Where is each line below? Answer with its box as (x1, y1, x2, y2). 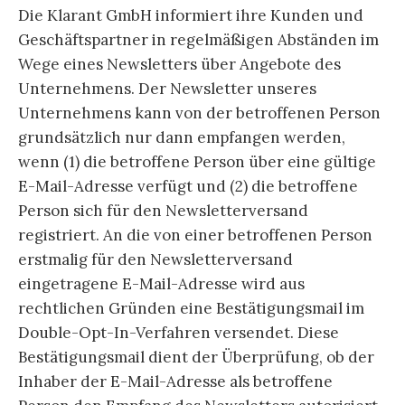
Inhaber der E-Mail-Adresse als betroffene (18, 372, 333, 392)
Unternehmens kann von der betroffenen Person (18, 103, 381, 124)
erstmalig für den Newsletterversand (18, 250, 293, 270)
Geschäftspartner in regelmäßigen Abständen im (18, 30, 379, 51)
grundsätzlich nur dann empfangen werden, (18, 127, 345, 148)
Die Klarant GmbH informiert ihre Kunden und (18, 5, 363, 26)
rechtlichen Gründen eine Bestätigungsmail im (18, 298, 364, 319)
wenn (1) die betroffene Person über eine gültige (18, 152, 376, 173)
